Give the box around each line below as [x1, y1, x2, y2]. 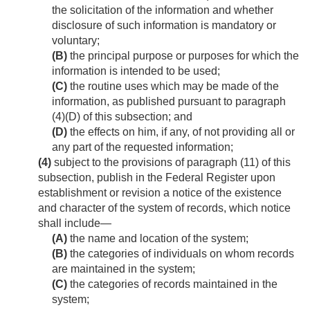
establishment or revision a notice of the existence [38, 187, 282, 199]
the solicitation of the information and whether [52, 4, 273, 17]
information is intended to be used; [52, 65, 220, 77]
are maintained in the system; [52, 263, 195, 275]
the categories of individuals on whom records [67, 248, 294, 260]
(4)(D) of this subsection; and [52, 111, 192, 123]
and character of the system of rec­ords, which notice [38, 202, 291, 215]
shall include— [38, 217, 111, 230]
